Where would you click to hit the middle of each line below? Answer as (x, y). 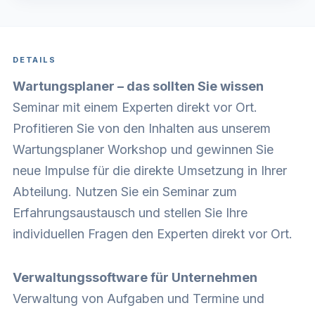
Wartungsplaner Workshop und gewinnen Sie (143, 149)
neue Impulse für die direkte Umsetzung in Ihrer (150, 170)
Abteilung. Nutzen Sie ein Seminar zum (125, 191)
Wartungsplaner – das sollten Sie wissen (138, 86)
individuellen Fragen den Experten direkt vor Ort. (153, 233)
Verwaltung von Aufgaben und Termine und (139, 298)
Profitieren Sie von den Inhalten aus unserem (142, 128)
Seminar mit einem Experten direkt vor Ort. (135, 107)
